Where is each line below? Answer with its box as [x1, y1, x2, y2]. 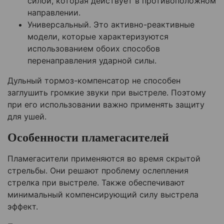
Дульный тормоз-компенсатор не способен [7, 75, 180, 86]
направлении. [27, 7, 80, 18]
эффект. [7, 201, 38, 212]
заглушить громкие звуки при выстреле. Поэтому [7, 87, 206, 98]
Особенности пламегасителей [7, 131, 169, 144]
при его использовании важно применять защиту [7, 99, 204, 110]
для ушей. [7, 111, 46, 122]
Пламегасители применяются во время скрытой [7, 153, 200, 164]
